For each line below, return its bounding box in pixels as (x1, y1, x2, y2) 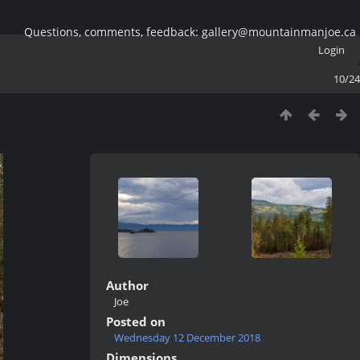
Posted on (106, 313, 166, 329)
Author (106, 277, 149, 293)
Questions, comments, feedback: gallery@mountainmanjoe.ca (24, 24, 356, 39)
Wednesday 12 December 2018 (114, 330, 260, 345)
